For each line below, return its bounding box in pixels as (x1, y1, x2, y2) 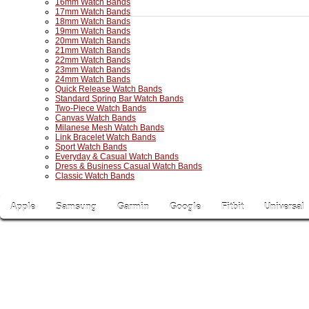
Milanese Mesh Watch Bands (55, 123, 164, 132)
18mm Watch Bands (55, 17, 130, 26)
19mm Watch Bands (55, 26, 130, 36)
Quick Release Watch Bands (55, 84, 162, 94)
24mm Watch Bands (55, 74, 130, 84)
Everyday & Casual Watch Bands (55, 152, 179, 161)
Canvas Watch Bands (55, 113, 136, 123)
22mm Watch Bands (55, 55, 130, 65)
